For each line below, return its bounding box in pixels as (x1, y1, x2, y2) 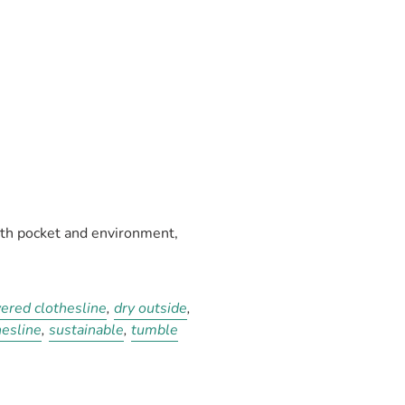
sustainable (49, 320, 125, 340)
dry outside (114, 298, 188, 318)
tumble (131, 320, 179, 340)
